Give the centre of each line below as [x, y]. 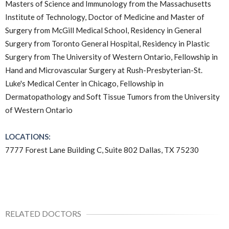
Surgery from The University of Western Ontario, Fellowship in [111, 57]
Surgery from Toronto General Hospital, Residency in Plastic [107, 43]
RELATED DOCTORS [43, 213]
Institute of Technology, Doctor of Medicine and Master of [105, 17]
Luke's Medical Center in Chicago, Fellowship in [84, 83]
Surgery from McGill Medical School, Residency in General [103, 30]
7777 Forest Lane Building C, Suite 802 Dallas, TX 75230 [102, 150]
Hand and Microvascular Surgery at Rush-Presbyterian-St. [104, 70]
